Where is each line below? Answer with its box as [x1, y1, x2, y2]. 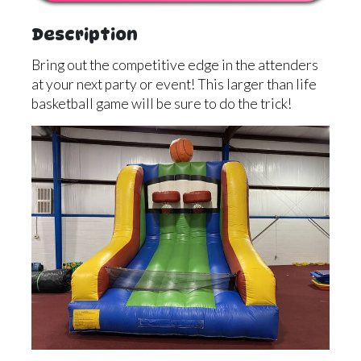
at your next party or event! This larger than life [31, 76, 317, 93]
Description [31, 25, 138, 44]
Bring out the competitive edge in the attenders [31, 56, 318, 73]
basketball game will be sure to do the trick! [31, 95, 292, 112]
